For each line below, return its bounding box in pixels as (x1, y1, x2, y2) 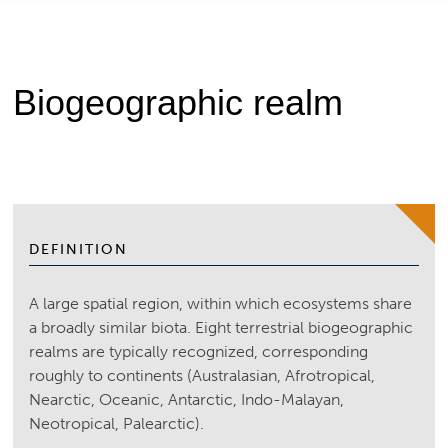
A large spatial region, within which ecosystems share (29, 294, 413, 314)
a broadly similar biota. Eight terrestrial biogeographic (29, 318, 414, 338)
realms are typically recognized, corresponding (29, 342, 369, 362)
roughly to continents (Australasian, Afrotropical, (29, 366, 376, 386)
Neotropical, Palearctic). (29, 414, 205, 434)
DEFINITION (29, 240, 129, 258)
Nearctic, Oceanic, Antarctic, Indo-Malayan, (29, 390, 345, 410)
